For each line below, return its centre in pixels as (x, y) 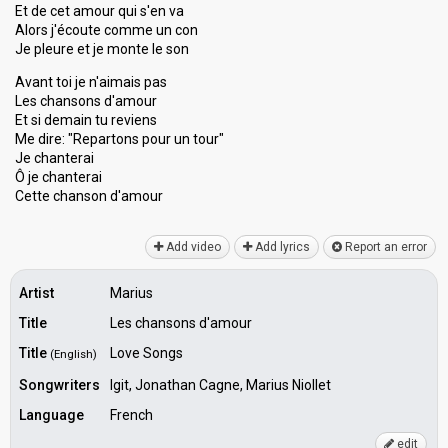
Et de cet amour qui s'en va (99, 11)
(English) (73, 354)
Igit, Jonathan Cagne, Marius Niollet (220, 385)
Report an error (384, 247)
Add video (192, 247)
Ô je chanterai (58, 177)
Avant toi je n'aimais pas (91, 82)
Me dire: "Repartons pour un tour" (119, 139)
